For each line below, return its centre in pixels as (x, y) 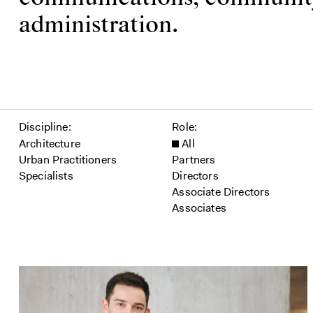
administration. (99, 26)
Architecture (50, 144)
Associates (199, 208)
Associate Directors (221, 192)
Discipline (44, 127)
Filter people (50, 116)
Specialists (46, 176)
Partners (194, 160)
